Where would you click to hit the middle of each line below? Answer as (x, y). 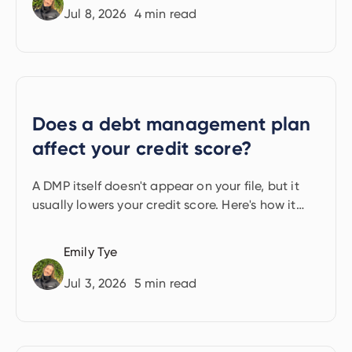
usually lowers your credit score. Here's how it (164, 205)
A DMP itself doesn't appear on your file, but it (166, 186)
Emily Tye (91, 252)
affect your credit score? (142, 148)
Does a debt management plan (172, 124)
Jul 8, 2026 (95, 14)
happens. (60, 224)
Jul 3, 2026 (95, 283)
